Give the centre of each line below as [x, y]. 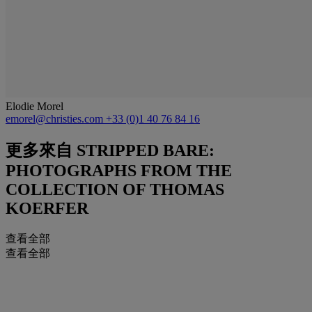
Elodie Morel [34, 106]
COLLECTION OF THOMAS [115, 189]
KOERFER [47, 208]
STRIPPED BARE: [143, 150]
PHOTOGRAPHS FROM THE [119, 170]
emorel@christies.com [56, 118]
